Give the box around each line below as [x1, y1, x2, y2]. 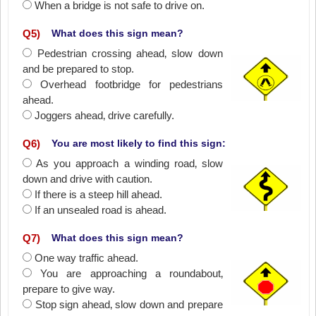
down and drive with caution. [23, 173, 153, 185]
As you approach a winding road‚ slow [36, 157, 223, 169]
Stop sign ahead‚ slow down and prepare [35, 298, 223, 310]
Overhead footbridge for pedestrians [40, 78, 223, 90]
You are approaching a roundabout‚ [40, 267, 223, 279]
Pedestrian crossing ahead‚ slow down [37, 47, 223, 59]
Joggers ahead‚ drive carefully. [35, 109, 175, 121]
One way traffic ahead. [35, 252, 139, 264]
